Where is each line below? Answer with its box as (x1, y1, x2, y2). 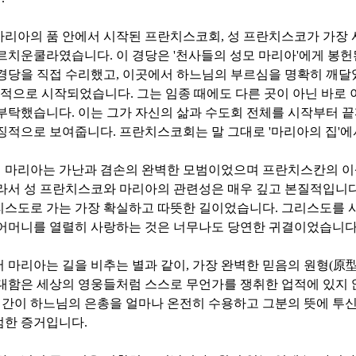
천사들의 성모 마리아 (176, 48, 296, 63)
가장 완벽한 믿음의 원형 (192, 258, 329, 273)
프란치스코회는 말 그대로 (119, 125, 269, 139)
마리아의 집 (271, 125, 338, 139)
